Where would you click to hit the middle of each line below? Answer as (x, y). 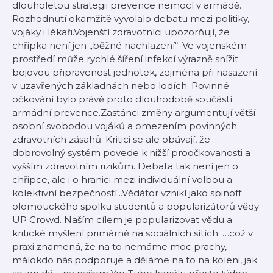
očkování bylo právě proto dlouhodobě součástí (122, 99)
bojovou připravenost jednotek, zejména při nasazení (135, 72)
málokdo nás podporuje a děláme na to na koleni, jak (135, 260)
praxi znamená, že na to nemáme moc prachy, (119, 246)
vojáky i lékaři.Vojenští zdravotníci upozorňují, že (121, 32)
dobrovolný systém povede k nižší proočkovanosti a (131, 153)
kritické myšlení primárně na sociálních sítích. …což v (133, 233)
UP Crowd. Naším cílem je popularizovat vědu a (122, 220)
